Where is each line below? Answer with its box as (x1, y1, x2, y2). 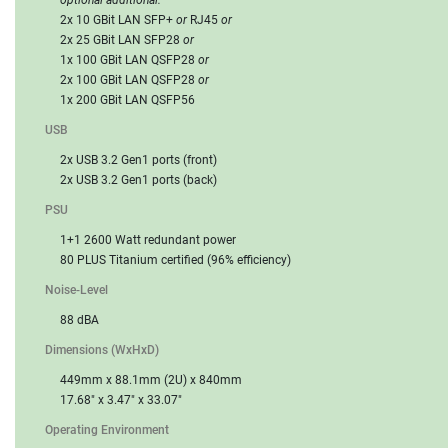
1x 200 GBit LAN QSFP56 (60, 92, 195, 107)
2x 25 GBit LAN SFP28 (60, 32, 183, 47)
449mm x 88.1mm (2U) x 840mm (60, 372, 242, 387)
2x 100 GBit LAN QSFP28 (60, 72, 198, 87)
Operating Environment (45, 422, 169, 437)
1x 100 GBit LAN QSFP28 (60, 52, 198, 67)
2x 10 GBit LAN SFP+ (60, 12, 176, 27)
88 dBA (60, 312, 99, 327)
